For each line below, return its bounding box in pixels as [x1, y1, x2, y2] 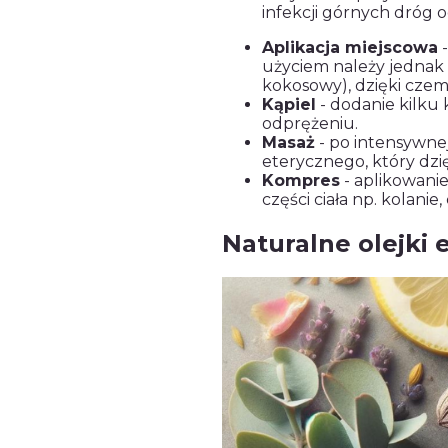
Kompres [262, 170, 340, 190]
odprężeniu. [262, 113, 358, 133]
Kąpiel [262, 94, 316, 114]
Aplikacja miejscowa [262, 37, 438, 57]
